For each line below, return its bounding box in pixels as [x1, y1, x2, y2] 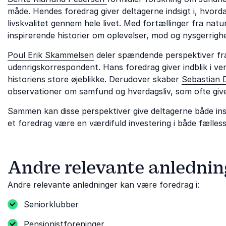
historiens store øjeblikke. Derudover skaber [8, 74, 182, 84]
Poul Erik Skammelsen [8, 49, 94, 60]
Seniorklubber [24, 199, 79, 209]
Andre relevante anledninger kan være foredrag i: [8, 179, 199, 190]
